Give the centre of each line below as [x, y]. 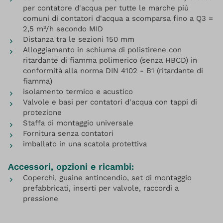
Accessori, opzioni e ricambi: [71, 167]
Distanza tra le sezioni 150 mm [79, 39]
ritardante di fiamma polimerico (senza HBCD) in [110, 60]
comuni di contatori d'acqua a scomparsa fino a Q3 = [118, 18]
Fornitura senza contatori [68, 133]
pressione [41, 199]
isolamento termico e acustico [78, 92]
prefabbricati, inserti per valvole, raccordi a [101, 188]
